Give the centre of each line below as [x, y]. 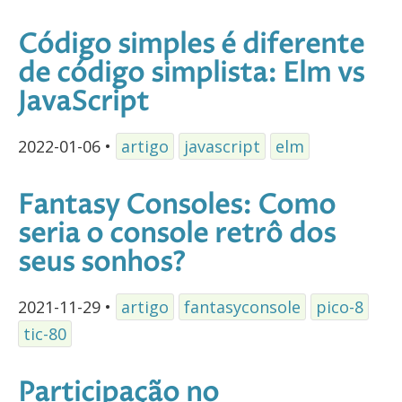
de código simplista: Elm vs [191, 74]
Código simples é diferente [191, 45]
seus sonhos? [101, 263]
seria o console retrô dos [177, 234]
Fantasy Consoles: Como [177, 205]
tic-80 [45, 333]
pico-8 [340, 306]
